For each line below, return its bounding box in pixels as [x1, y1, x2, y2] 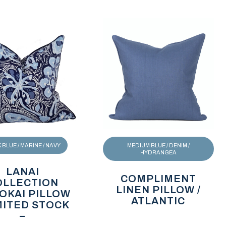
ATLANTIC [131, 195, 186, 206]
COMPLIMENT [120, 173, 196, 184]
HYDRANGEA [140, 149, 177, 155]
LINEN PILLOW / [116, 184, 201, 195]
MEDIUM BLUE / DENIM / [127, 142, 190, 148]
